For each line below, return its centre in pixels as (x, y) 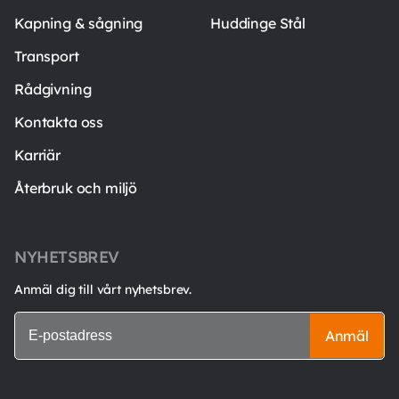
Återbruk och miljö (76, 187)
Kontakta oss (59, 122)
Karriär (37, 155)
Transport (47, 56)
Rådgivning (53, 89)
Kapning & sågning (79, 23)
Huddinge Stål (258, 23)
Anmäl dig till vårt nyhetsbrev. (103, 289)
